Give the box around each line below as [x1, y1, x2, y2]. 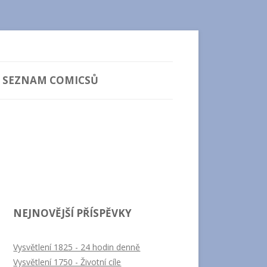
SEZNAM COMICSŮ [2, 73, 99, 87]
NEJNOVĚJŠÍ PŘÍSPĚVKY [13, 206, 132, 220]
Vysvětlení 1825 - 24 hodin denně [13, 241, 141, 253]
